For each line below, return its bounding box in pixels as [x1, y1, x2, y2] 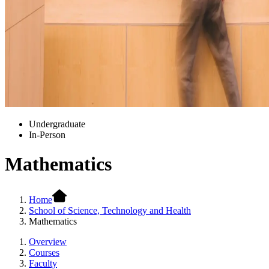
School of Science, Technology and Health [29, 205, 191, 216]
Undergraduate [29, 119, 85, 129]
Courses [29, 247, 59, 258]
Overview [29, 236, 67, 247]
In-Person [29, 130, 65, 140]
